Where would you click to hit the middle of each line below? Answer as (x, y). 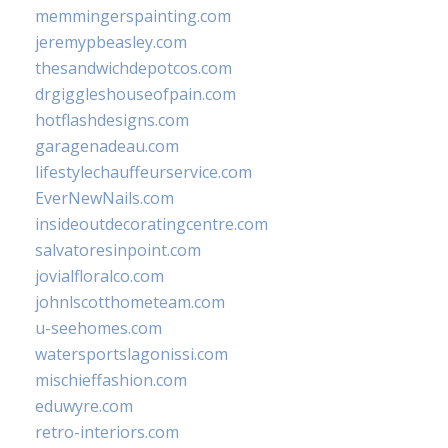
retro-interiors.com (107, 432)
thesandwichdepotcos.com (133, 68)
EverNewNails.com (104, 198)
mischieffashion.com (111, 380)
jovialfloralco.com (99, 276)
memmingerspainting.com (133, 16)
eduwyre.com (84, 406)
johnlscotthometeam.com (130, 302)
